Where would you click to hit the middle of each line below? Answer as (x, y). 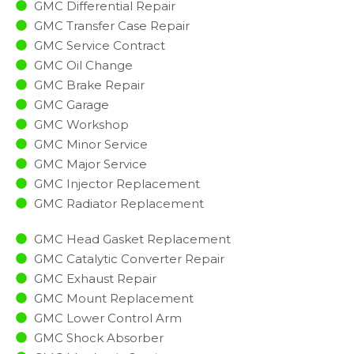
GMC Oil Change (83, 65)
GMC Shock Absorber (98, 337)
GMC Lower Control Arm (107, 318)
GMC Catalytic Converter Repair (129, 258)
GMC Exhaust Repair (95, 278)
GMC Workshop (81, 124)
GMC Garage (71, 104)
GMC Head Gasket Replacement (132, 239)
